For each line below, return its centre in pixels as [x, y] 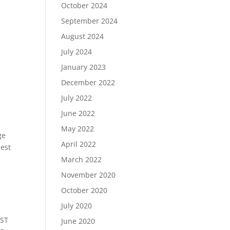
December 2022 [88, 82]
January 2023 [84, 67]
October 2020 [84, 190]
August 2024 [83, 36]
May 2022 [78, 129]
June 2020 [78, 221]
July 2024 [77, 52]
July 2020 [77, 206]
